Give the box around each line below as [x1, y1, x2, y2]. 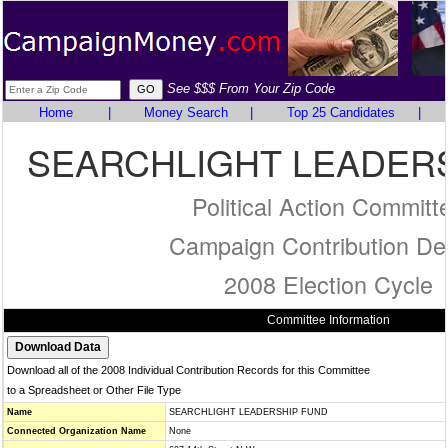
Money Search [143, 105, 228, 120]
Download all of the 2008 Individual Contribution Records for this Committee [7, 364, 370, 376]
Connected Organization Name [7, 426, 146, 436]
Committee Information [266, 313, 390, 327]
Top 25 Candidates [286, 105, 395, 120]
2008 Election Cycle [223, 267, 433, 301]
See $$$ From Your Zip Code [167, 81, 335, 96]
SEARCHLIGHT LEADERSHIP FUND [169, 407, 328, 417]
